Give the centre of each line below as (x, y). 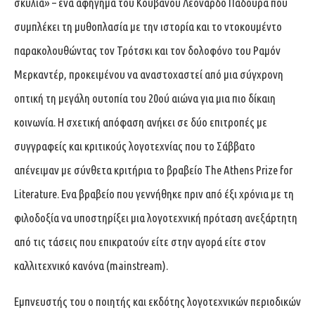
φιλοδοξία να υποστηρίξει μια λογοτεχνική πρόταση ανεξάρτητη (156, 217)
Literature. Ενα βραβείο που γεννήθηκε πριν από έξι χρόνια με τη (154, 193)
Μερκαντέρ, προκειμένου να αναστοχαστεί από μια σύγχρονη (149, 74)
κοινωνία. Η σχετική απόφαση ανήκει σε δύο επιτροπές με (141, 122)
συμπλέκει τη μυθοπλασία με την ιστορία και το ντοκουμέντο (148, 26)
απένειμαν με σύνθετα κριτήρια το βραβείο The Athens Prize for (153, 169)
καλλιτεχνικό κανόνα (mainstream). (91, 265)
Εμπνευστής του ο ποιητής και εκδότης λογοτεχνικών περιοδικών (157, 301)
